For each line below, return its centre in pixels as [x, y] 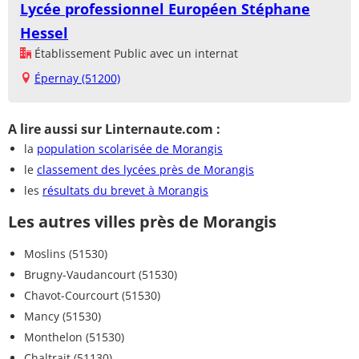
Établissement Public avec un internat [135, 53]
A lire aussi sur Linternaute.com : [114, 129]
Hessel [44, 32]
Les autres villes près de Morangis [142, 221]
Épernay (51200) [77, 78]
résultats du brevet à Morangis [125, 190]
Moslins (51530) [66, 253]
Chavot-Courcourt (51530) [92, 295]
